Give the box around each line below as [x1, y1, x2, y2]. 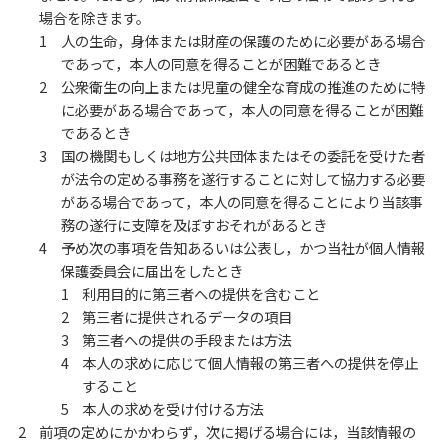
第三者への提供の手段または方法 [82, 328, 293, 350]
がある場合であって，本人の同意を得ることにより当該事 [60, 190, 423, 212]
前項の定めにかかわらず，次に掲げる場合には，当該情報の [39, 420, 417, 442]
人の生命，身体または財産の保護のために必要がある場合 [60, 29, 425, 51]
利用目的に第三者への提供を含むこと [82, 282, 321, 304]
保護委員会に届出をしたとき [60, 259, 243, 281]
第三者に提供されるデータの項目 [82, 305, 293, 327]
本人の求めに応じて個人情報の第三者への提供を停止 [82, 351, 419, 373]
